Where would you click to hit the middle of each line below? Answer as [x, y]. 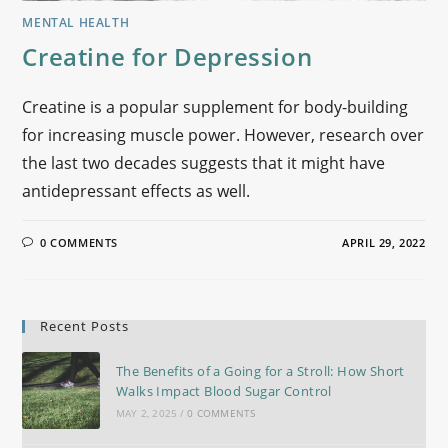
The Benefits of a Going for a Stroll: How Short [260, 371]
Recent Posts [85, 325]
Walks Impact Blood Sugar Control [223, 391]
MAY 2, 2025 [146, 413]
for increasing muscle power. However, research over [223, 134]
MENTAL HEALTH [76, 22]
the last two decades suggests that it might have [204, 162]
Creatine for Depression [167, 56]
